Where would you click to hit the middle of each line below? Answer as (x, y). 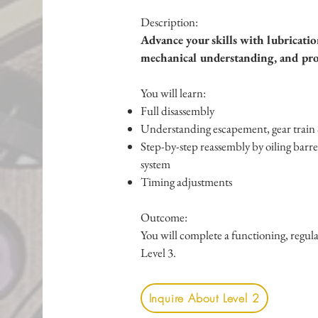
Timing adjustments (186, 181)
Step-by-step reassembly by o (205, 146)
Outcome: (164, 217)
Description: (169, 22)
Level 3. (158, 252)
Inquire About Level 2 (204, 298)
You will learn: (173, 93)
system (155, 164)
